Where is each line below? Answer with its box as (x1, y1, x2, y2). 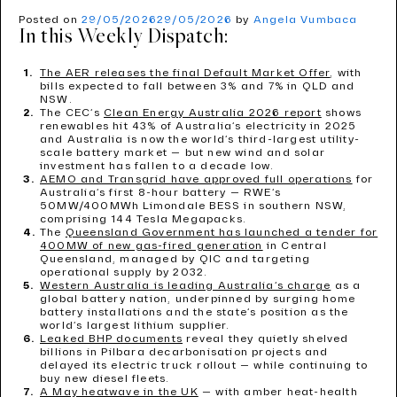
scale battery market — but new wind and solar (40, 146, 326, 160)
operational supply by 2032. (40, 266, 208, 279)
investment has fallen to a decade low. (40, 160, 275, 173)
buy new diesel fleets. (40, 372, 170, 385)
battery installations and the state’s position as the (40, 306, 349, 319)
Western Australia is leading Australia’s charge (40, 279, 331, 292)
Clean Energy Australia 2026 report (104, 106, 322, 120)
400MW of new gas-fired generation (40, 239, 263, 253)
